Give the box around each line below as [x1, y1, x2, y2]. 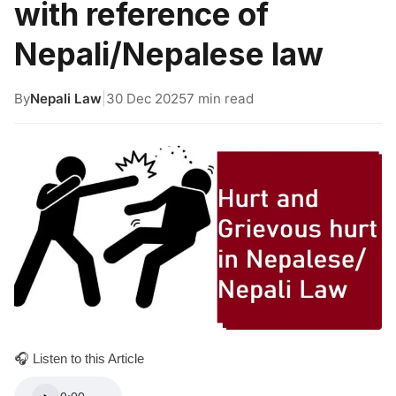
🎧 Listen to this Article [14, 350, 144, 366]
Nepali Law [30, 89, 102, 107]
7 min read [187, 89, 254, 107]
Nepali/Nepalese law [14, 34, 324, 72]
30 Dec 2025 [106, 89, 187, 107]
